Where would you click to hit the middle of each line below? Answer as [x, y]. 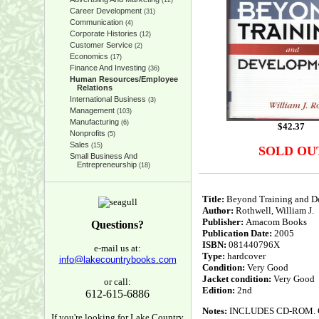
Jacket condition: [236, 279]
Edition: [218, 290]
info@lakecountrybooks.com [117, 260]
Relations [94, 88]
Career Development [105, 11]
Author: [218, 210]
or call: [117, 282]
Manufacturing [94, 122]
